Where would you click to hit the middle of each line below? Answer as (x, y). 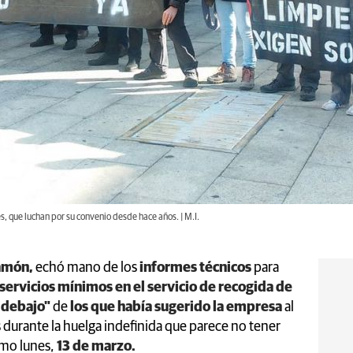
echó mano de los (86, 268)
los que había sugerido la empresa (175, 307)
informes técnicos (195, 268)
